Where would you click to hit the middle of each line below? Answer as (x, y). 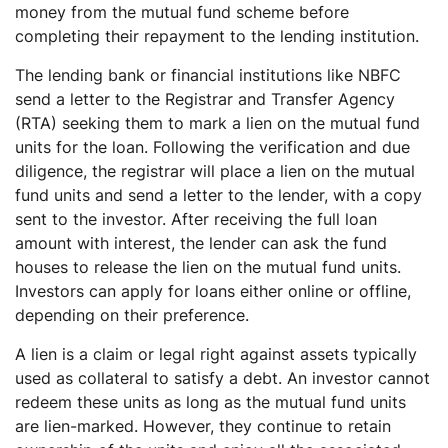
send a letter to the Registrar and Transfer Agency (205, 99)
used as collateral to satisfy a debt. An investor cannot (222, 378)
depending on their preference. (134, 315)
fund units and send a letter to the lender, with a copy (218, 195)
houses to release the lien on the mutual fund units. (208, 267)
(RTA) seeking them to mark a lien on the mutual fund (217, 123)
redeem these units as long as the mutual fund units (210, 402)
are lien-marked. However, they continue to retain (203, 426)
